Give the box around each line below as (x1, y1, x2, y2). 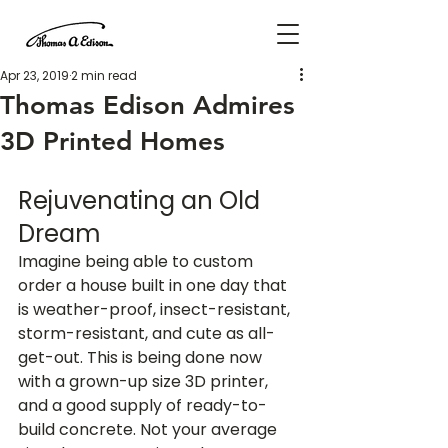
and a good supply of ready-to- (18, 394, 267, 417)
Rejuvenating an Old (18, 184, 266, 217)
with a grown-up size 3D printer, (18, 370, 272, 393)
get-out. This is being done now (18, 346, 266, 369)
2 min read (71, 67, 137, 84)
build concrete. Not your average (18, 418, 281, 441)
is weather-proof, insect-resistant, (18, 298, 294, 321)
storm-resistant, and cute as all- (18, 322, 275, 345)
